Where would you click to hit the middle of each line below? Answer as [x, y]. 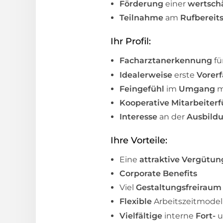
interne [180, 216]
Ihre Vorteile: [139, 140]
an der [172, 116]
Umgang [197, 89]
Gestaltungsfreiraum [179, 188]
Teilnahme [141, 18]
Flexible [137, 202]
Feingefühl [143, 89]
